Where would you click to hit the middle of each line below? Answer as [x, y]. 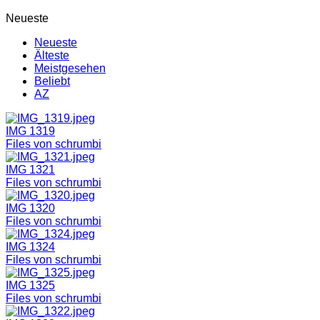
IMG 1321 [30, 169]
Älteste [52, 55]
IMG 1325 [30, 285]
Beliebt [52, 81]
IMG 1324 [30, 246]
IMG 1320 [30, 208]
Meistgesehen [70, 68]
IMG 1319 [30, 131]
